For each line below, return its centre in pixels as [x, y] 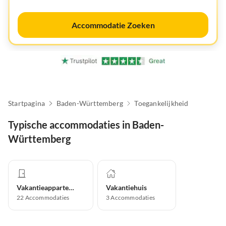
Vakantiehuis [126, 188]
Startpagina [27, 103]
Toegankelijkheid [161, 103]
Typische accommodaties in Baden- [86, 125]
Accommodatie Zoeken [113, 25]
